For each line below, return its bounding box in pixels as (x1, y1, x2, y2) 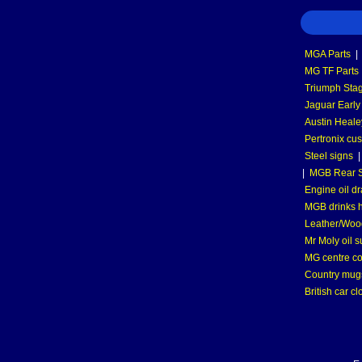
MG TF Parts (305, 65, 359, 77)
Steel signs (305, 150, 353, 162)
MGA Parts (305, 48, 351, 60)
